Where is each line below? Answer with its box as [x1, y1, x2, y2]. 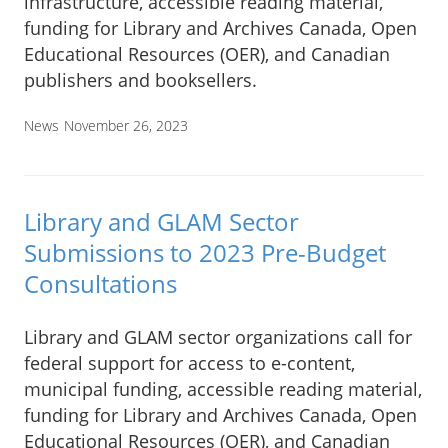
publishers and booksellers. [24, 68, 257, 93]
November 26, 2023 [64, 116, 188, 136]
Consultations [24, 267, 177, 301]
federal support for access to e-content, [24, 350, 355, 375]
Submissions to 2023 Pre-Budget [24, 236, 386, 270]
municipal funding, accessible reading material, [24, 376, 422, 401]
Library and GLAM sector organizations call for [24, 324, 412, 349]
